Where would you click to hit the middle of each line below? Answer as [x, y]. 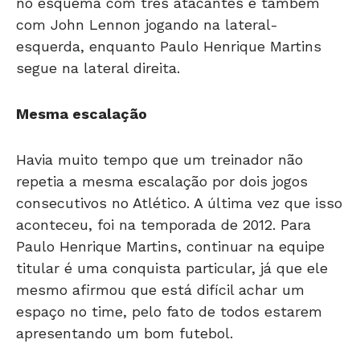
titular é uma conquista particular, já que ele [172, 268]
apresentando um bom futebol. [125, 333]
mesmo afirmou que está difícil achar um [160, 290]
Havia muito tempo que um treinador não [160, 160]
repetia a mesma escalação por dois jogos [162, 181]
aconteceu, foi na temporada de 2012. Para [164, 225]
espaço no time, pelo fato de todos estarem [169, 311]
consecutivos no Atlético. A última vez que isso [179, 203]
